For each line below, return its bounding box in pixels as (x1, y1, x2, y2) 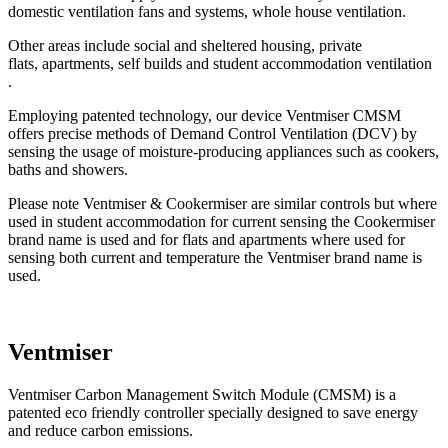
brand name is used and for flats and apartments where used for (8, 231, 405, 249)
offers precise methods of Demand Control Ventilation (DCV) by (8, 125, 417, 143)
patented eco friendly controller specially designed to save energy (8, 403, 418, 421)
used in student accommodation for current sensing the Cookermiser (8, 213, 435, 231)
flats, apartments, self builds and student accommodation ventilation (8, 55, 432, 73)
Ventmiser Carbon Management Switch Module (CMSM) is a (8, 385, 396, 403)
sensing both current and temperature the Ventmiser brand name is (8, 249, 422, 267)
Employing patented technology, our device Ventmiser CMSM (8, 107, 401, 125)
